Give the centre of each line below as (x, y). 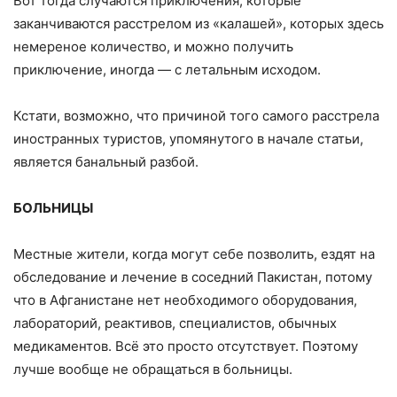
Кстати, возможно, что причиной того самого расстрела (196, 115)
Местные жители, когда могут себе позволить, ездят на (194, 253)
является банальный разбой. (106, 161)
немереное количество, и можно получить (153, 46)
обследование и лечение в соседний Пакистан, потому (193, 276)
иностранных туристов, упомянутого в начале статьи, (188, 138)
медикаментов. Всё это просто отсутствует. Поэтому (186, 346)
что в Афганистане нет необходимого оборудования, (185, 300)
